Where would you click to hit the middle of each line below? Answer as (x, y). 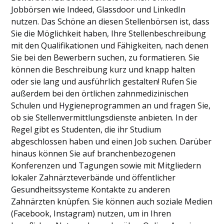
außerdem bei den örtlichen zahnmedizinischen (100, 93)
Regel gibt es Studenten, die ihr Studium (86, 129)
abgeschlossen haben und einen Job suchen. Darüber (111, 141)
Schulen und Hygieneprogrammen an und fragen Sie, (111, 105)
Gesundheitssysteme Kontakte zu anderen (91, 189)
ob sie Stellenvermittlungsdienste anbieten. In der (104, 117)
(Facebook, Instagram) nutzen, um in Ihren (91, 213)
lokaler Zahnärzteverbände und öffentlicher (93, 177)
